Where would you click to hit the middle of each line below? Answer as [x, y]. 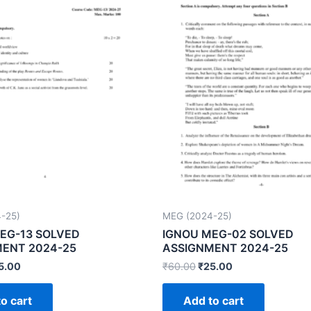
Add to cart [213, 300]
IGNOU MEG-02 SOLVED [228, 234]
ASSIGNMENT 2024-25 [225, 247]
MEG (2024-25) [197, 216]
